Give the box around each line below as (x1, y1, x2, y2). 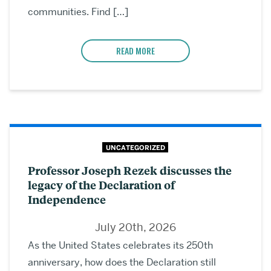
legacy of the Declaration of (28, 177, 175, 193)
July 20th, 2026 (94, 220, 176, 235)
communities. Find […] (28, 5, 128, 18)
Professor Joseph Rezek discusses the (28, 163, 232, 178)
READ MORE (116, 44, 155, 57)
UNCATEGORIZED (105, 143, 165, 152)
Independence (28, 192, 106, 207)
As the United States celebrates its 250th (28, 239, 213, 252)
